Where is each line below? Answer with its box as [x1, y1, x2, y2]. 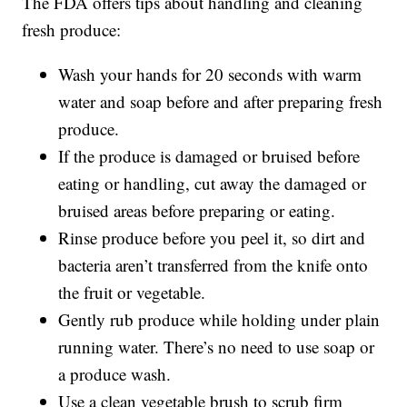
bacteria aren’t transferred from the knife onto [58, 253, 369, 277]
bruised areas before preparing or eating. [58, 199, 336, 223]
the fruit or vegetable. [58, 281, 206, 304]
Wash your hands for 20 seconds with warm [58, 63, 362, 86]
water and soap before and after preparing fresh [58, 90, 383, 114]
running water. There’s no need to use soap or [58, 335, 375, 359]
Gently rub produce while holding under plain [58, 308, 381, 332]
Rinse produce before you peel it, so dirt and [58, 226, 366, 250]
